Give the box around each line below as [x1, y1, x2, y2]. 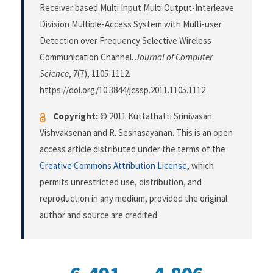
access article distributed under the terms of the [40, 143, 225, 155]
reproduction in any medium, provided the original [40, 193, 227, 205]
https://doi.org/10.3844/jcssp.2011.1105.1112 [40, 84, 205, 96]
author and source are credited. [40, 209, 159, 221]
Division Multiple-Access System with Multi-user [40, 18, 222, 30]
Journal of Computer [135, 51, 213, 63]
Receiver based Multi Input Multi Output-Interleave [40, 2, 234, 14]
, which [187, 160, 214, 172]
